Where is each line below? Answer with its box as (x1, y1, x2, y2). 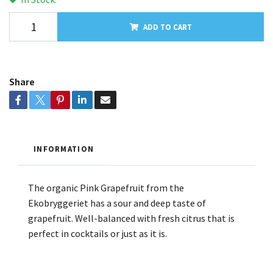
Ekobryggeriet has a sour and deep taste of (28, 196, 206, 209)
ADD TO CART (143, 21, 192, 32)
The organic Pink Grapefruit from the (28, 181, 184, 194)
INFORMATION (34, 143, 94, 154)
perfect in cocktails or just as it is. (28, 227, 167, 239)
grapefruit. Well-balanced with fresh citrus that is (28, 211, 235, 224)
